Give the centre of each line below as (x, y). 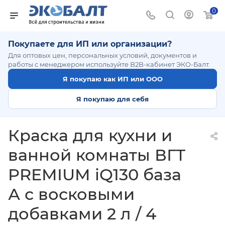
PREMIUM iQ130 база (95, 175)
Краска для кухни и (90, 135)
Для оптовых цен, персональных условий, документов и (102, 55)
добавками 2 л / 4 (82, 214)
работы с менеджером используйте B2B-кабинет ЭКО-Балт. (109, 64)
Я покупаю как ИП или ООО (113, 79)
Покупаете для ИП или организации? (90, 44)
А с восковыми (71, 194)
